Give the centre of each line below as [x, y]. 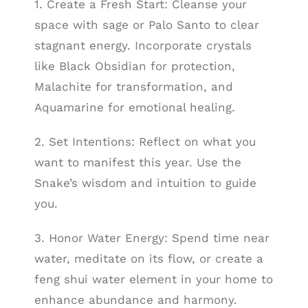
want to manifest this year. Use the [137, 163]
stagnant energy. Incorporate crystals [143, 46]
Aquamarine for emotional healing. [134, 108]
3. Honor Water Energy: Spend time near [152, 238]
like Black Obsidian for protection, [134, 66]
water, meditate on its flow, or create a [148, 259]
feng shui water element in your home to [153, 279]
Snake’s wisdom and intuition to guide [145, 183]
